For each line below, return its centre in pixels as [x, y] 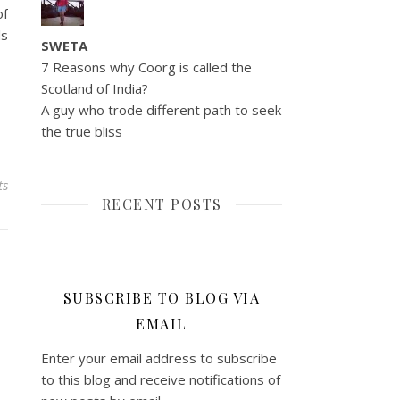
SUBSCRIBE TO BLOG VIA [162, 298]
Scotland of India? [95, 88]
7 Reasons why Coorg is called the [146, 67]
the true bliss [82, 131]
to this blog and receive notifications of [161, 379]
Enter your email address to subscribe [159, 358]
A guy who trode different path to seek [161, 110]
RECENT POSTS [162, 204]
